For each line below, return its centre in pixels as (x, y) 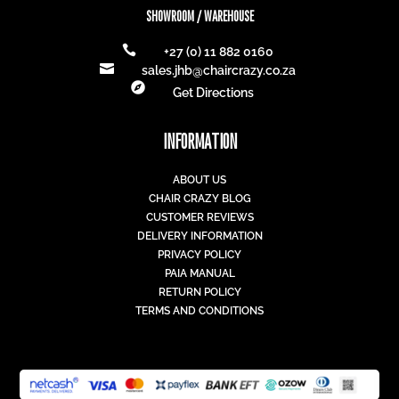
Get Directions (213, 92)
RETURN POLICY (199, 292)
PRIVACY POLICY (199, 254)
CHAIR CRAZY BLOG (199, 198)
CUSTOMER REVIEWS (199, 217)
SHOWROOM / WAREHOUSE (199, 16)
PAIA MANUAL (199, 273)
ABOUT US (199, 179)
